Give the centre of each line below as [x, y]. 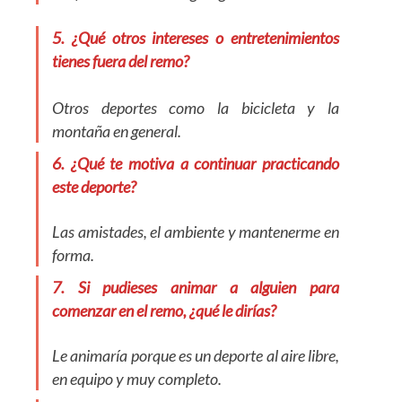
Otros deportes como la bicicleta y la [196, 108]
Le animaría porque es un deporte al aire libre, [196, 355]
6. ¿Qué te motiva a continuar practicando [196, 163]
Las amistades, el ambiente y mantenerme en [196, 232]
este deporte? [94, 187]
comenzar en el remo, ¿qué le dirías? [164, 310]
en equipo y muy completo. [137, 379]
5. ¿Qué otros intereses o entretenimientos [196, 38]
